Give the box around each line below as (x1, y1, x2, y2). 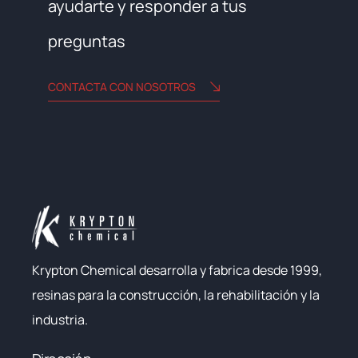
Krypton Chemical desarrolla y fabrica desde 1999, (32, 261, 322, 279)
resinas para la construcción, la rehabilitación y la (32, 285, 320, 304)
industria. (32, 310, 88, 328)
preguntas (48, 30, 125, 52)
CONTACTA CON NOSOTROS (48, 78, 196, 94)
